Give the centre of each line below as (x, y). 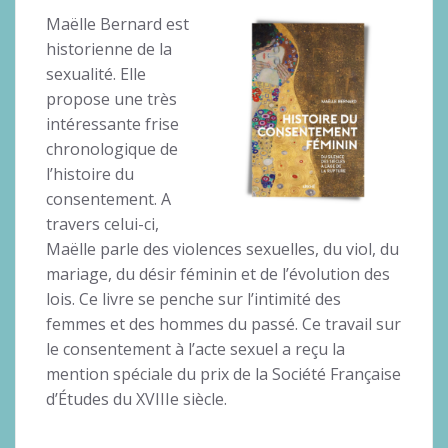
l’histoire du (90, 173)
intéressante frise (112, 123)
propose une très (111, 98)
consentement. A (108, 198)
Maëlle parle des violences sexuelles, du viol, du (222, 248)
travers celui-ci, (102, 223)
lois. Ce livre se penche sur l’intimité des (193, 298)
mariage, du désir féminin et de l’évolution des (218, 273)
